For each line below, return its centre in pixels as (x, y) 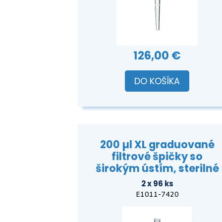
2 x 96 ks (157, 183)
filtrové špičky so (157, 157)
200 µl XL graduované (157, 145)
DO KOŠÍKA (157, 81)
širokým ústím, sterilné (157, 168)
